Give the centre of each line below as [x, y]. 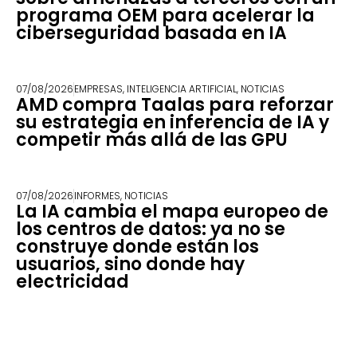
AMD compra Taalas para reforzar [175, 104]
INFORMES [97, 195]
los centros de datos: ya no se [151, 229]
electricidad [73, 281]
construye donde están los [137, 246]
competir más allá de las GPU [152, 139]
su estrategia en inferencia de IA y [173, 122]
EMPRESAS [98, 88]
